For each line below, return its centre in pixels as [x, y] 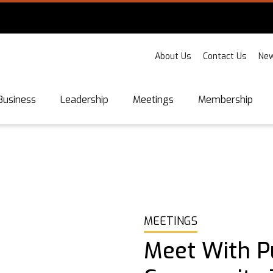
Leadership [84, 100]
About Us [173, 56]
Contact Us [225, 56]
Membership [225, 100]
